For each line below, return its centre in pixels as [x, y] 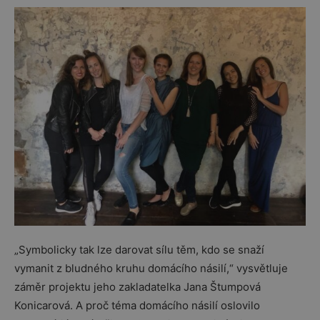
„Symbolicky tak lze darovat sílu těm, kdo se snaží [139, 250]
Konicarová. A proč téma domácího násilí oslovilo [137, 305]
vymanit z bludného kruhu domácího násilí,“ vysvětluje [151, 268]
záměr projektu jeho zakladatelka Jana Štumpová [137, 287]
